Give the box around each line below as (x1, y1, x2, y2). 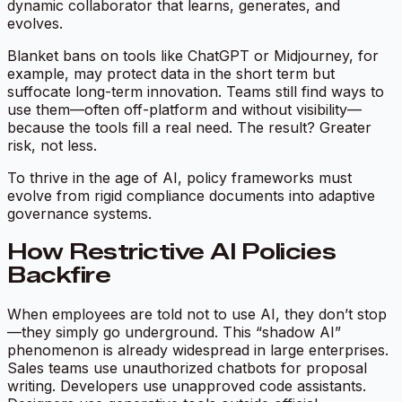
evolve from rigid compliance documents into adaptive (7, 187, 375, 205)
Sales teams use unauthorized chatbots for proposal (7, 359, 367, 378)
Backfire (7, 262, 111, 289)
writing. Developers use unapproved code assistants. (7, 377, 366, 396)
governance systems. (7, 205, 152, 223)
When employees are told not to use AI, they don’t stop (7, 305, 387, 324)
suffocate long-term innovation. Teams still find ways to (7, 83, 384, 101)
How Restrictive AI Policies (7, 239, 336, 266)
